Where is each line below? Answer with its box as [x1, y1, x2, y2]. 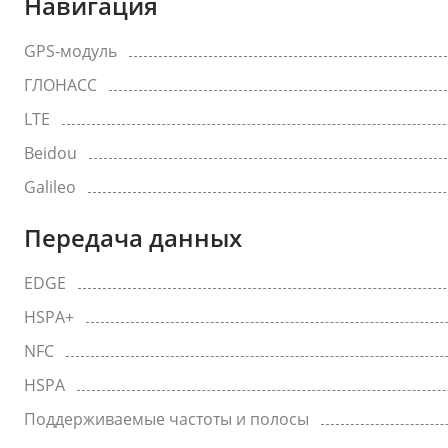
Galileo [24, 176, 76, 198]
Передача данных [24, 221, 242, 254]
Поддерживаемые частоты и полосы [24, 408, 309, 430]
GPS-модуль [24, 40, 117, 62]
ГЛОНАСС [24, 74, 97, 96]
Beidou [24, 142, 77, 164]
